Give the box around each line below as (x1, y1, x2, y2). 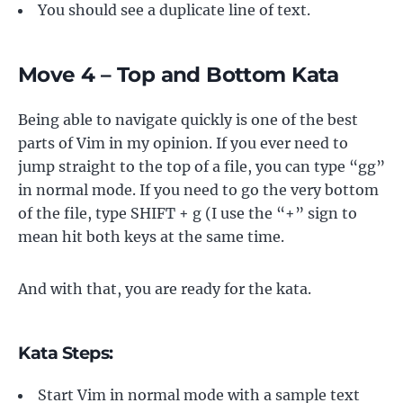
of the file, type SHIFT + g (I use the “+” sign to (18, 203, 357, 222)
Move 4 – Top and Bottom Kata (18, 61, 339, 87)
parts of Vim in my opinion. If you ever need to (18, 133, 348, 152)
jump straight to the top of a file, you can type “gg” (18, 157, 385, 175)
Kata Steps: (18, 341, 113, 363)
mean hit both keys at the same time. (18, 227, 284, 246)
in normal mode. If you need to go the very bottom (18, 180, 379, 199)
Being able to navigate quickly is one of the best (18, 110, 358, 129)
